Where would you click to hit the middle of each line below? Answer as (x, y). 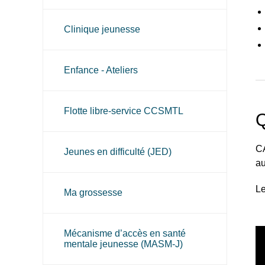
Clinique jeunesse (102, 29)
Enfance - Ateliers (101, 70)
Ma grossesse (93, 193)
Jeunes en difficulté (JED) (118, 152)
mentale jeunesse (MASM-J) (123, 244)
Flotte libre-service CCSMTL (124, 111)
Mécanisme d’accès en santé (125, 233)
